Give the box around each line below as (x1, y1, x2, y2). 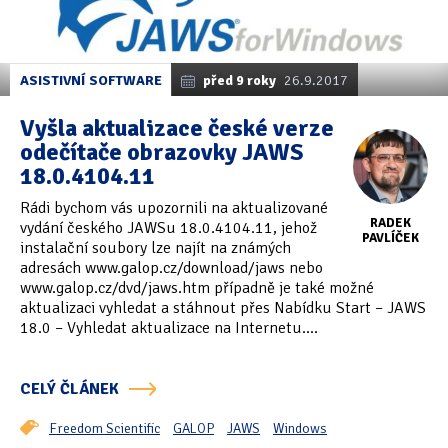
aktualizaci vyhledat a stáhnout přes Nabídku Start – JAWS (20, 298, 426, 319)
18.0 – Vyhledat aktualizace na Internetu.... (20, 318, 318, 339)
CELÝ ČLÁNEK (20, 379, 119, 400)
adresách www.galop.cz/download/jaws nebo (20, 258, 323, 279)
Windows (273, 420, 327, 438)
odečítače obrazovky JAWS (20, 137, 303, 168)
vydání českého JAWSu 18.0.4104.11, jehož (20, 218, 317, 239)
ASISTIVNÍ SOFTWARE (20, 72, 162, 90)
